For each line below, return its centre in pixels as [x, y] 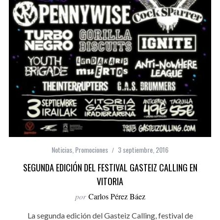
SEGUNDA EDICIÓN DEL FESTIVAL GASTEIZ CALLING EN [110, 167]
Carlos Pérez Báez [117, 196]
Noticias [62, 149]
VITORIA [110, 181]
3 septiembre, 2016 [143, 149]
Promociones [92, 149]
